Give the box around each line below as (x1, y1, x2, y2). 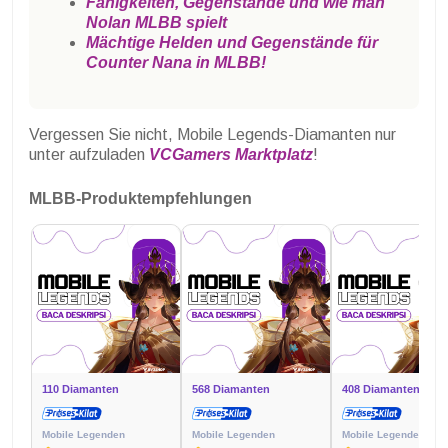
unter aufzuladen (29, 145, 149, 163)
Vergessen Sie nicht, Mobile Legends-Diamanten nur (29, 125, 396, 143)
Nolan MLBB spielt (86, 13, 227, 31)
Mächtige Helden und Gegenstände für (86, 33, 378, 51)
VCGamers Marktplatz (149, 145, 313, 163)
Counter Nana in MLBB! (86, 53, 266, 71)
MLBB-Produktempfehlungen (29, 189, 252, 207)
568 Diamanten (192, 382, 270, 395)
